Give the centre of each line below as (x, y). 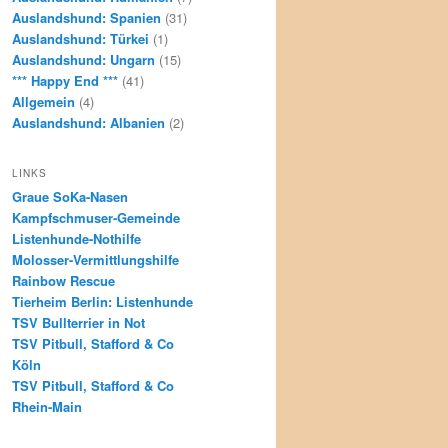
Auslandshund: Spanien (86, 18)
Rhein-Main (47, 406)
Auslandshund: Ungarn (83, 60)
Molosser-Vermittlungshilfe (95, 259)
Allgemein (43, 102)
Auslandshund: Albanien (88, 123)
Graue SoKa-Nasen (70, 196)
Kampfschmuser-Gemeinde (96, 217)
